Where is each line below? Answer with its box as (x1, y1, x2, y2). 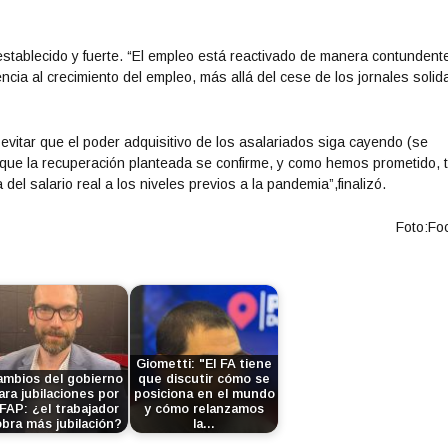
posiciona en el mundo (133, 386, 275, 401)
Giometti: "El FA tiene (136, 356, 273, 371)
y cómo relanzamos (144, 401, 265, 416)
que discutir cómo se (138, 371, 271, 386)
